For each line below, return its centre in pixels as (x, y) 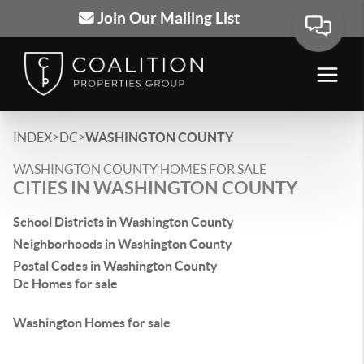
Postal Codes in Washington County (115, 266)
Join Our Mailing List (167, 18)
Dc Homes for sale (65, 284)
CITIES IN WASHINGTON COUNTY (155, 187)
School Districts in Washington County (123, 222)
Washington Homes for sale (92, 323)
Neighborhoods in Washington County (123, 244)
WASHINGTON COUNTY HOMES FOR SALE (140, 169)
